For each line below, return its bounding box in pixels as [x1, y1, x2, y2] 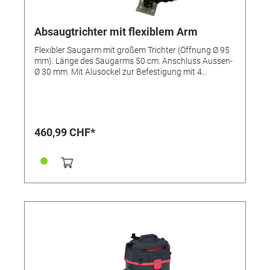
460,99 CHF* [34, 126, 95, 139]
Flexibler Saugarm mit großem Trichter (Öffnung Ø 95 [34, 45, 230, 55]
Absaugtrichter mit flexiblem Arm [34, 25, 198, 39]
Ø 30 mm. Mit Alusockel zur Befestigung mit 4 [34, 67, 202, 77]
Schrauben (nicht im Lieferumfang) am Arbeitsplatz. [34, 78, 226, 88]
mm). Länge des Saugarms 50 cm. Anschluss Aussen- [34, 56, 233, 66]
